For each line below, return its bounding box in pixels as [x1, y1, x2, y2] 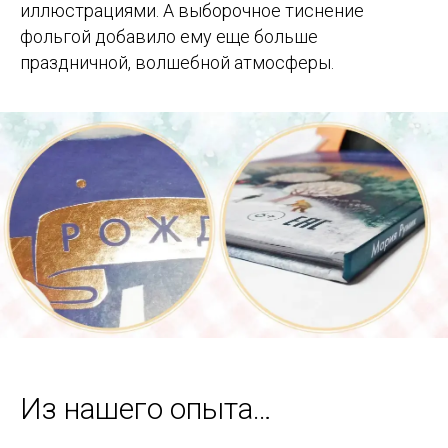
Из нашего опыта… [20, 390, 272, 426]
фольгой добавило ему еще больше [20, 26, 318, 48]
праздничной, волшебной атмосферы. [20, 52, 334, 74]
